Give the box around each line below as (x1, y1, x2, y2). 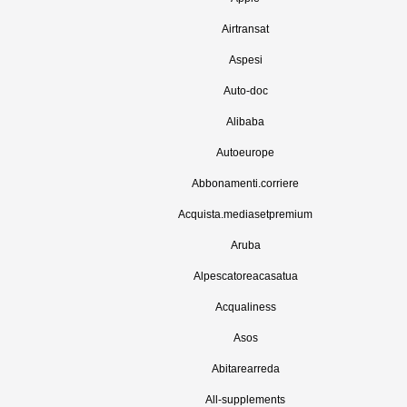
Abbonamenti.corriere (192, 177, 299, 190)
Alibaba (226, 115, 264, 128)
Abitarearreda (211, 362, 280, 375)
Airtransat (222, 23, 269, 35)
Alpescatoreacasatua (193, 270, 298, 283)
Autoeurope (216, 146, 274, 159)
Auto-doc (223, 84, 268, 97)
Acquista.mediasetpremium (178, 208, 313, 221)
